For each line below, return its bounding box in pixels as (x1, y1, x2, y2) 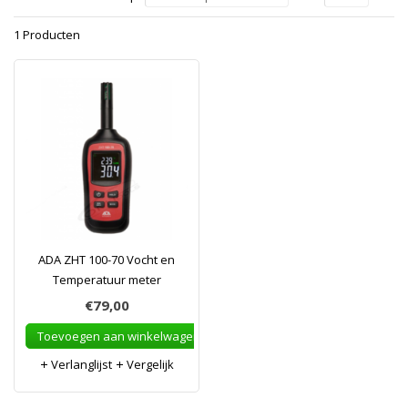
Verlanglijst (48, 356, 112, 372)
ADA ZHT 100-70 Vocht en (38, 251, 175, 268)
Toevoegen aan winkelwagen (37, 328, 200, 344)
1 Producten (14, 26, 80, 43)
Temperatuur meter (52, 271, 161, 288)
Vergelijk (124, 356, 174, 372)
